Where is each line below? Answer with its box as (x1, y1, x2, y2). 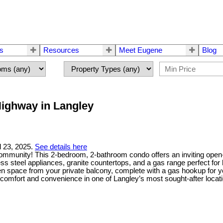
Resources (43, 46, 79, 55)
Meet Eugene (119, 46, 162, 55)
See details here (35, 143, 87, 151)
